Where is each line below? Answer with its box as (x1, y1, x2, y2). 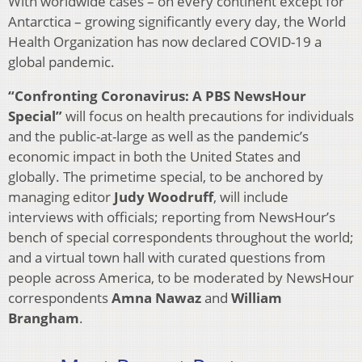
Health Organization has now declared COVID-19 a (8, 32, 322, 51)
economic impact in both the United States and (8, 146, 301, 166)
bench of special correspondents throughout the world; (8, 227, 354, 246)
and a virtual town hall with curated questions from (8, 247, 326, 267)
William (231, 288, 282, 307)
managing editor (8, 187, 114, 206)
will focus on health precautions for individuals (62, 106, 354, 125)
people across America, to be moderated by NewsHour (8, 267, 354, 287)
